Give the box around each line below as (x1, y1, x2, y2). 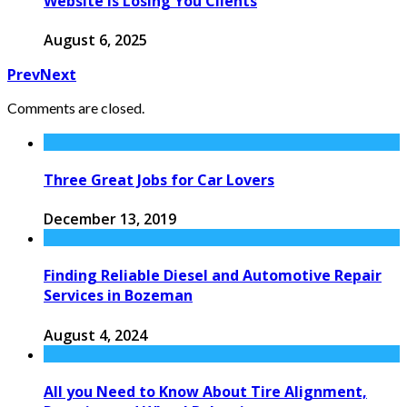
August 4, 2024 (44, 324, 147, 345)
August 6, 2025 (44, 29, 147, 50)
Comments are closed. (7, 98, 144, 116)
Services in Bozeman (44, 285, 193, 306)
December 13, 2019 (44, 209, 176, 230)
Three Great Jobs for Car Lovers (44, 169, 274, 190)
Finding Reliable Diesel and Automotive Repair (44, 265, 382, 286)
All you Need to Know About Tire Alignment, (44, 381, 367, 402)
